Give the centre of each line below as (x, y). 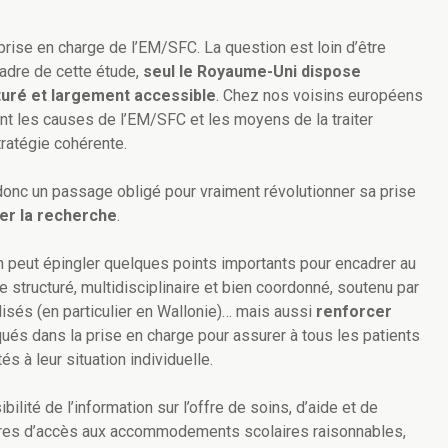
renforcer (354, 312)
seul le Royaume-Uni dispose (252, 72)
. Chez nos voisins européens (319, 96)
